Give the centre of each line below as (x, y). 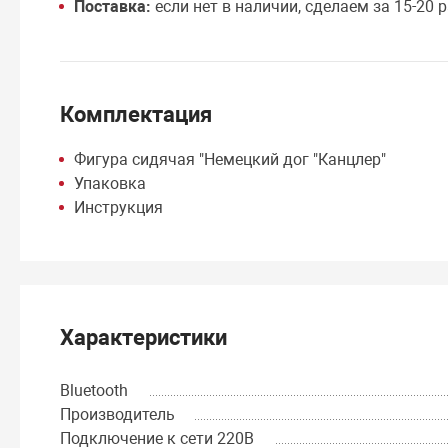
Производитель (118, 414)
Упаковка (110, 183)
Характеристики (144, 337)
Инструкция (119, 207)
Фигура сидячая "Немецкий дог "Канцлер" (230, 159)
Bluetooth (94, 390)
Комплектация (136, 114)
